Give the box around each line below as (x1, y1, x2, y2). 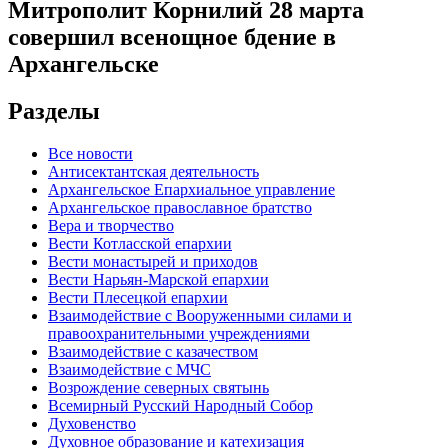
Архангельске (8, 50, 159, 77)
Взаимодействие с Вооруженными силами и (48, 306, 352, 324)
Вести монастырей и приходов (48, 252, 258, 270)
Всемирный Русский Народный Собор (48, 396, 313, 414)
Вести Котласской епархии (48, 234, 232, 252)
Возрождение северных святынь (48, 378, 269, 396)
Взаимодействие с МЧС (48, 360, 211, 378)
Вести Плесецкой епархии (48, 288, 228, 306)
